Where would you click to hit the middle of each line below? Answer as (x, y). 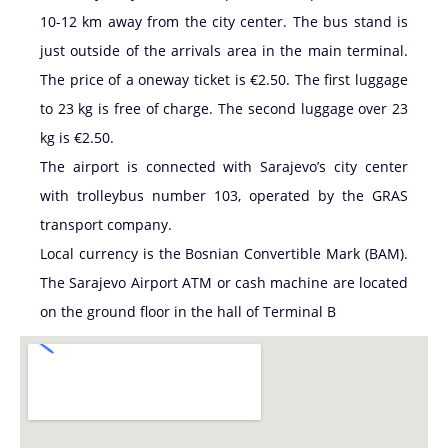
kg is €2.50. (77, 138)
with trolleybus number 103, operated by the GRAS (224, 196)
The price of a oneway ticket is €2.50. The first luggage (224, 80)
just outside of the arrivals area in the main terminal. (224, 51)
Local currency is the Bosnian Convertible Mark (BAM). (224, 254)
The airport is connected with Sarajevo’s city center (224, 167)
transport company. (106, 225)
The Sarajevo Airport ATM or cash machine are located (224, 283)
